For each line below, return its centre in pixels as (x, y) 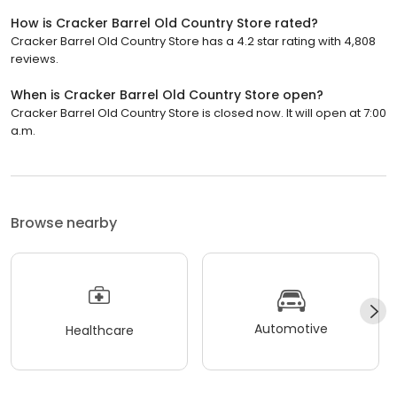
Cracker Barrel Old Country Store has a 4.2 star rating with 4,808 (193, 41)
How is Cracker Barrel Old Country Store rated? (164, 23)
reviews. (35, 58)
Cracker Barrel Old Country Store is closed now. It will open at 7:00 (198, 113)
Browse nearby (64, 222)
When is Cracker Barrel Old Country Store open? (167, 94)
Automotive (291, 329)
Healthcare (99, 331)
